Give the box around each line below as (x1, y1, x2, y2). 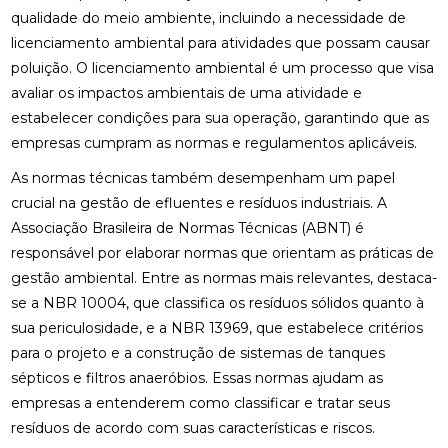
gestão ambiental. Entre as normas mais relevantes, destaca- (10, 269, 437, 288)
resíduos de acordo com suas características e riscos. (10, 419, 375, 438)
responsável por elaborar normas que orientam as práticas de (10, 244, 434, 263)
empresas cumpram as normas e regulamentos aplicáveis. (10, 133, 417, 152)
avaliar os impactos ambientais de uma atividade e (10, 83, 362, 102)
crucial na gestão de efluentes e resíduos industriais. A (10, 194, 387, 213)
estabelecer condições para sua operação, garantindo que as (10, 108, 429, 127)
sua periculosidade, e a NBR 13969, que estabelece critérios (10, 319, 423, 338)
